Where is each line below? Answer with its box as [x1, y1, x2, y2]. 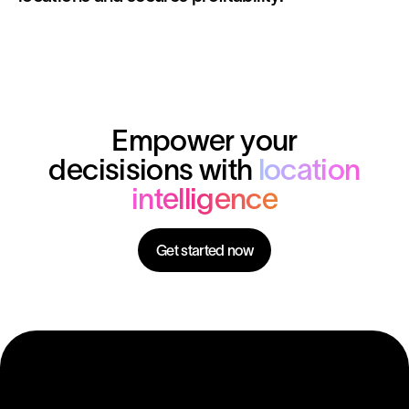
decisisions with [48, 153, 258, 185]
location [257, 153, 361, 185]
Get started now [155, 242, 254, 258]
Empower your [111, 124, 298, 156]
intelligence [131, 183, 278, 215]
